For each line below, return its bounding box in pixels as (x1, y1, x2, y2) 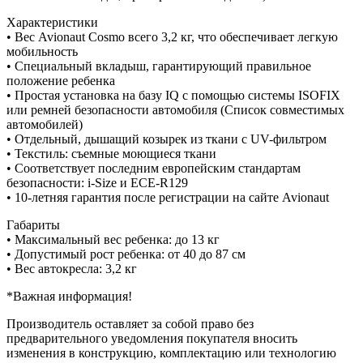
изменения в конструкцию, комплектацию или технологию (6, 346, 336, 361)
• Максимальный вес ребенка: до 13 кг (6, 233, 220, 247)
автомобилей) (6, 117, 83, 132)
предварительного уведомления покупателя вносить (6, 331, 297, 346)
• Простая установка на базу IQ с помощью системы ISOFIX (6, 88, 340, 103)
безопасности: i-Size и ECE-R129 (6, 176, 188, 190)
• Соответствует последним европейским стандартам (6, 161, 301, 176)
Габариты (6, 218, 60, 233)
